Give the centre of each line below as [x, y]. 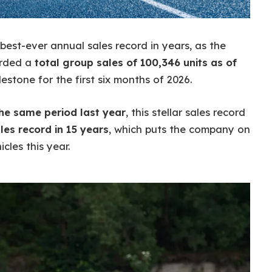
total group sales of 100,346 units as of [136, 63]
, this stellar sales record [185, 112]
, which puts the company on [179, 129]
